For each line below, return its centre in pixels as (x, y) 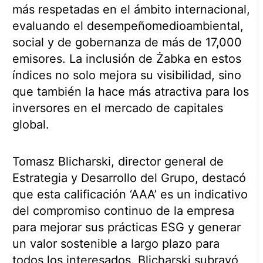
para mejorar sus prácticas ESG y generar (126, 227)
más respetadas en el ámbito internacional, (131, 10)
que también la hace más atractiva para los (130, 92)
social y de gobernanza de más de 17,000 (127, 43)
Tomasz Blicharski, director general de (118, 162)
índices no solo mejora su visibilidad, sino (127, 75)
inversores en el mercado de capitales (117, 108)
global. (31, 125)
